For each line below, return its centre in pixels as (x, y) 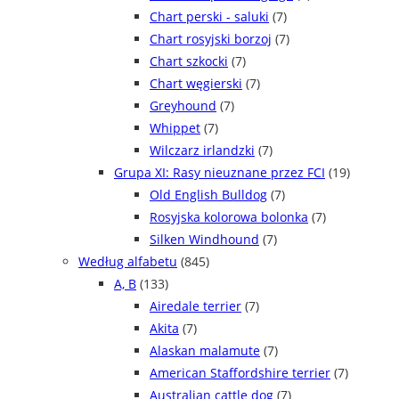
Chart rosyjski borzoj (211, 39)
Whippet (175, 128)
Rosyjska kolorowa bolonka (229, 217)
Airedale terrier (195, 306)
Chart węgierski (196, 84)
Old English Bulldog (208, 195)
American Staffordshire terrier (240, 373)
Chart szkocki (189, 61)
